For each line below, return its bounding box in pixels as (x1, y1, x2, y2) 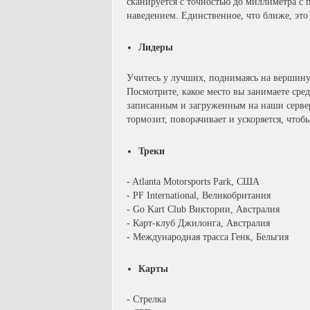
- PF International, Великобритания (127, 190, 271, 201)
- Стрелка (127, 294, 166, 304)
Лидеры (138, 42, 173, 53)
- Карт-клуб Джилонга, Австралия (127, 218, 270, 228)
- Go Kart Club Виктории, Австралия (127, 204, 280, 215)
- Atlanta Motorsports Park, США (127, 176, 259, 187)
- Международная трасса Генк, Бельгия (127, 232, 289, 242)
